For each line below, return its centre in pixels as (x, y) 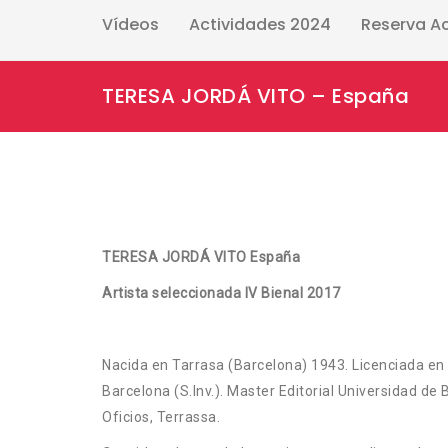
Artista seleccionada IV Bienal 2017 (221, 292)
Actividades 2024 (260, 24)
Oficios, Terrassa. (161, 416)
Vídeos (130, 24)
